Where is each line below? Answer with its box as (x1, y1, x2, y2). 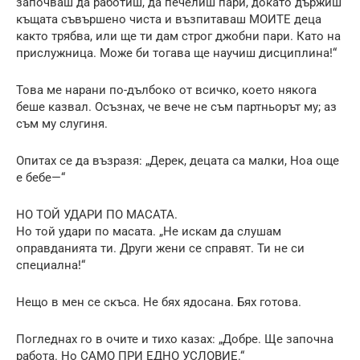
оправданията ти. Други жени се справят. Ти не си (16, 240, 305, 256)
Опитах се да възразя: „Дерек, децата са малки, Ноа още (16, 153, 339, 168)
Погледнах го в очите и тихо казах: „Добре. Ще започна (16, 331, 333, 346)
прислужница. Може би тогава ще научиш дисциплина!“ (16, 45, 337, 60)
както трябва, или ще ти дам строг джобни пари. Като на (16, 28, 341, 43)
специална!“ (16, 257, 85, 272)
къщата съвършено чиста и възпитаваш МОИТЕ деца (16, 11, 321, 27)
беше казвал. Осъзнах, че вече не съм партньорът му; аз (16, 99, 337, 114)
